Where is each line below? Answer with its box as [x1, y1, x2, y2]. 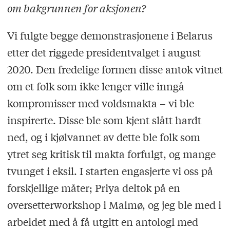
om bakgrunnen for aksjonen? [7, 1, 146, 15]
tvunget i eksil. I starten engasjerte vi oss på [7, 163, 213, 178]
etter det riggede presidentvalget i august [7, 45, 201, 59]
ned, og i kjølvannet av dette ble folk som [7, 129, 200, 144]
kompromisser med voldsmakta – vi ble [7, 95, 194, 110]
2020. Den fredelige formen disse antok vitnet [7, 62, 223, 76]
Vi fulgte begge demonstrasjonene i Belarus [7, 28, 213, 42]
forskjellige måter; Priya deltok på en [7, 180, 180, 195]
